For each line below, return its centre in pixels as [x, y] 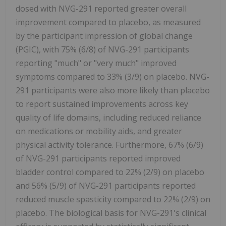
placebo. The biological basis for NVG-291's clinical [111, 213]
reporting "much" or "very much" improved [96, 63]
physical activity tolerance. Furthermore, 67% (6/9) [109, 145]
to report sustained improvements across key [102, 104]
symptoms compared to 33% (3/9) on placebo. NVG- [112, 77]
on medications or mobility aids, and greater [99, 131]
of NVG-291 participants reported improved [98, 159]
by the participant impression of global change [104, 36]
